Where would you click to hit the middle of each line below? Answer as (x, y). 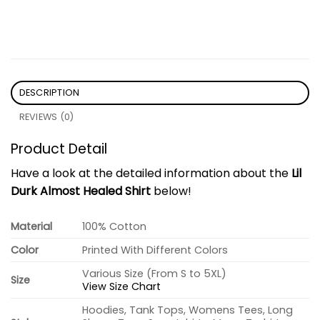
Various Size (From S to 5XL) (155, 274)
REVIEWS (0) (46, 116)
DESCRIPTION (49, 92)
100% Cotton (115, 227)
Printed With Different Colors (155, 250)
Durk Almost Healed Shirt (81, 191)
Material (31, 227)
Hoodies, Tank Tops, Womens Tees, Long (188, 310)
